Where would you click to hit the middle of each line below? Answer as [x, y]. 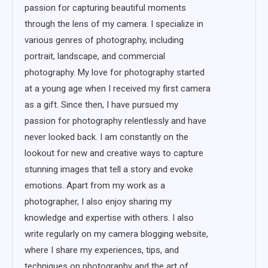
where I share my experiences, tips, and [102, 250]
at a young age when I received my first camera [118, 88]
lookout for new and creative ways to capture [114, 153]
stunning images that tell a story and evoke [109, 169]
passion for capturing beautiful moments [105, 7]
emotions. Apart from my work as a [95, 185]
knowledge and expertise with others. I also [109, 217]
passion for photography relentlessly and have [115, 121]
